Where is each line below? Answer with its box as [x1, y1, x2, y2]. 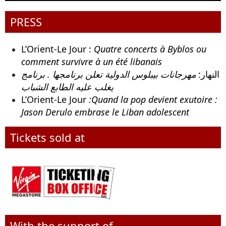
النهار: [198, 68, 219, 81]
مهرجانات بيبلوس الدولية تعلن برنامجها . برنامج [21, 68, 196, 81]
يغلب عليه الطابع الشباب [21, 81, 114, 93]
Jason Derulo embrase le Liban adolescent [21, 106, 189, 119]
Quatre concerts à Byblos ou [94, 43, 206, 55]
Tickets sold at [10, 130, 85, 145]
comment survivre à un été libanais [21, 55, 162, 68]
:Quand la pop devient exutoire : [86, 93, 217, 106]
